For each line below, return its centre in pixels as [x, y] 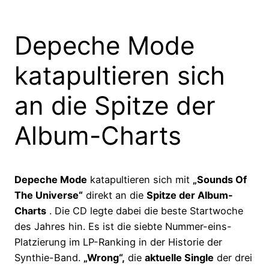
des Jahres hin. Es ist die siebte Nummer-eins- [123, 227]
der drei [233, 258]
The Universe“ [49, 195]
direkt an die [115, 195]
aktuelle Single [179, 258]
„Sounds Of [220, 180]
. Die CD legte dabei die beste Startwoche [145, 211]
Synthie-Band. [49, 258]
